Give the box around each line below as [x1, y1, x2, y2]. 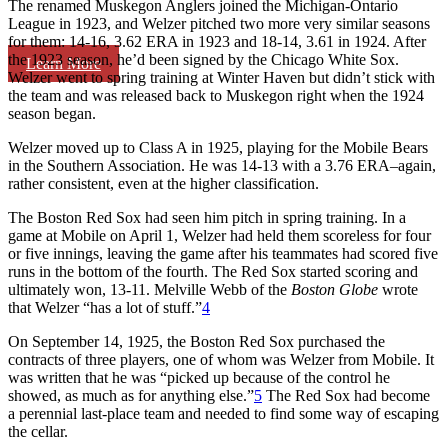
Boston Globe [291, 280, 378, 298]
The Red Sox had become [262, 386, 430, 404]
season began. [8, 104, 96, 122]
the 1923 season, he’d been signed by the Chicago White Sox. [8, 50, 399, 68]
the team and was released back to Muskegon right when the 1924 [8, 86, 424, 104]
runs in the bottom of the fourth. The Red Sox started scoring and [8, 262, 418, 280]
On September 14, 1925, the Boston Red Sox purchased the [8, 332, 385, 350]
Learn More [26, 54, 101, 72]
